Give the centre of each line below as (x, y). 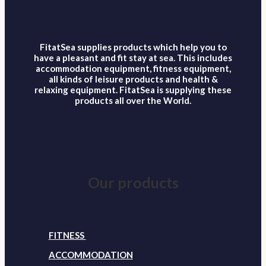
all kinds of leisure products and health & (133, 79)
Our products (133, 182)
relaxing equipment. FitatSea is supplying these (133, 89)
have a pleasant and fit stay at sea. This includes (133, 57)
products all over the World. (133, 100)
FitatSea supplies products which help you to (133, 47)
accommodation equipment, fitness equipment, (133, 68)
